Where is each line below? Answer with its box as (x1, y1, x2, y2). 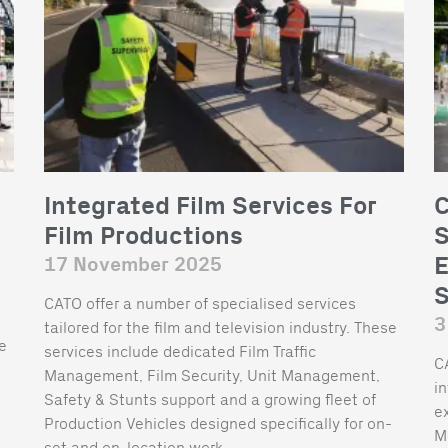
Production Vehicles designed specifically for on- (44, 411, 392, 433)
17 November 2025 (44, 252, 222, 277)
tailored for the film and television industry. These (44, 315, 397, 337)
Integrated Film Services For (44, 191, 377, 221)
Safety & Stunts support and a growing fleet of (44, 387, 376, 409)
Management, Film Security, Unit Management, (44, 363, 380, 385)
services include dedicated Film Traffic (44, 339, 316, 361)
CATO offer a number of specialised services (44, 291, 356, 313)
